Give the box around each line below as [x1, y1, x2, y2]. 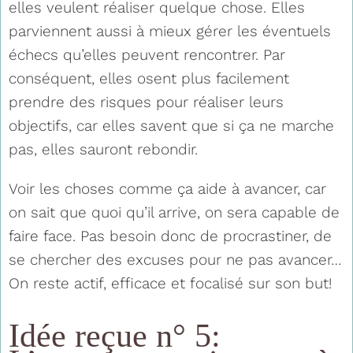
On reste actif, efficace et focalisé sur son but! [9, 273, 332, 292]
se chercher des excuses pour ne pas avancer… [9, 250, 341, 269]
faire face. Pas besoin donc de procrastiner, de [9, 226, 332, 245]
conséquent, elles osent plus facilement [9, 69, 289, 87]
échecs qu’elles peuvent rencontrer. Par [9, 45, 285, 64]
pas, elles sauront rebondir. [9, 139, 198, 158]
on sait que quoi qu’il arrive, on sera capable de [9, 203, 340, 221]
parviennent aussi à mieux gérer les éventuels [9, 21, 331, 40]
